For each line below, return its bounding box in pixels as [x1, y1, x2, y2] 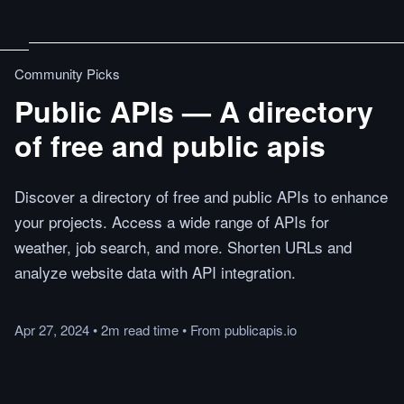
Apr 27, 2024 [14, 320, 89, 339]
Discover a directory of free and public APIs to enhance [14, 185, 388, 207]
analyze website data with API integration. [14, 261, 296, 283]
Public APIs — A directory [14, 90, 373, 132]
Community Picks [14, 64, 120, 83]
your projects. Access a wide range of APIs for [14, 210, 329, 233]
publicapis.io [225, 320, 297, 339]
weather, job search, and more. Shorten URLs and [14, 235, 352, 258]
